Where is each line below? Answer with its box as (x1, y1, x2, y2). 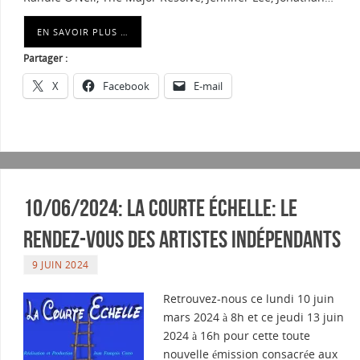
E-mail (194, 79, 223, 94)
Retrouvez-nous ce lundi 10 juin (163, 291, 334, 307)
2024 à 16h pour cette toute (163, 328, 310, 344)
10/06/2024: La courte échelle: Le (23, 194, 297, 222)
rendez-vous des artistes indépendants (23, 226, 341, 253)
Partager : (23, 51, 67, 66)
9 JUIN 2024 (32, 258, 89, 272)
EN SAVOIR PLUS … (37, 26, 129, 39)
